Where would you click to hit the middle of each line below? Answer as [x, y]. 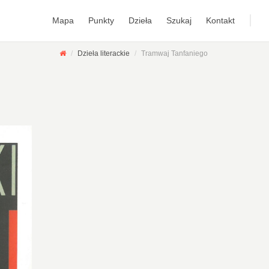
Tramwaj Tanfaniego [174, 53]
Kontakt [220, 20]
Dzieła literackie [104, 53]
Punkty [101, 20]
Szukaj [179, 20]
